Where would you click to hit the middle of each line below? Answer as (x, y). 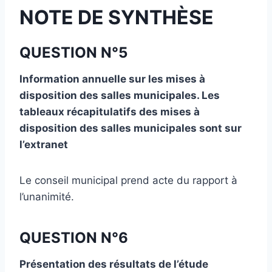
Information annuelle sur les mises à (112, 79)
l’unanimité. (47, 196)
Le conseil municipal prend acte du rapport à (128, 180)
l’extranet (44, 144)
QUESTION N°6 (74, 237)
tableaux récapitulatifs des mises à (110, 111)
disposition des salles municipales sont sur (131, 128)
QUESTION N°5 (73, 52)
